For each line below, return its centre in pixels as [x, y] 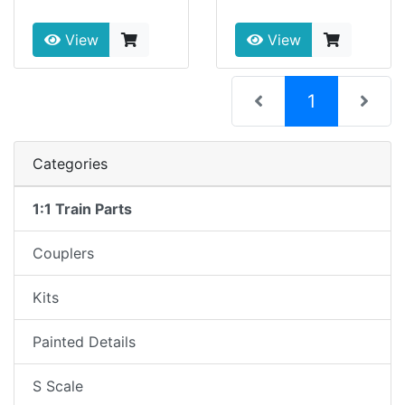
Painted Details [84, 342]
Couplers [63, 254]
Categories [70, 164]
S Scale [58, 386]
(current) [352, 101]
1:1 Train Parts [82, 209]
